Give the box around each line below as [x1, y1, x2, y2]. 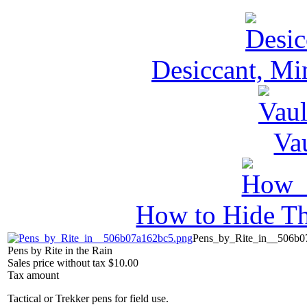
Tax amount [8, 269, 59, 282]
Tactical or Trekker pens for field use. [8, 293, 169, 305]
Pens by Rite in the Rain [8, 245, 112, 257]
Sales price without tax [8, 257, 108, 269]
